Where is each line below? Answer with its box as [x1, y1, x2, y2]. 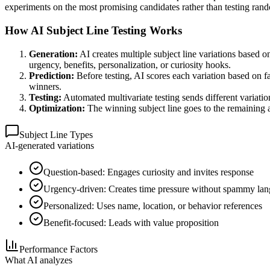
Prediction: [29, 70, 74, 81]
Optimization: [29, 102, 85, 113]
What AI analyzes [5, 254, 72, 265]
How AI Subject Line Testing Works [5, 24, 182, 37]
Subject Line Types [19, 129, 93, 140]
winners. [29, 81, 61, 92]
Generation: [29, 48, 78, 59]
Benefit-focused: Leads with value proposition [43, 217, 219, 228]
